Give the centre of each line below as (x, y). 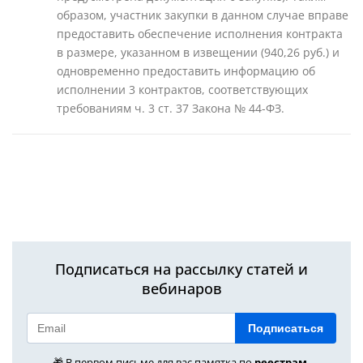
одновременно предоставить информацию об (186, 71)
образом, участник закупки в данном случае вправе (203, 15)
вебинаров (181, 288)
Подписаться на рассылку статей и (181, 269)
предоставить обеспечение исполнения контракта (200, 34)
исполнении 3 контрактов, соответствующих (182, 90)
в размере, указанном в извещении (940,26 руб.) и (198, 52)
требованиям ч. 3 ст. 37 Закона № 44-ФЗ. (171, 108)
